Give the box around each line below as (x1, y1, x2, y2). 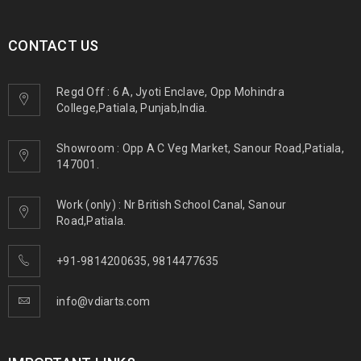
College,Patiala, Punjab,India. (56, 102, 208, 115)
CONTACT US (8, 37, 99, 55)
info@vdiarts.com (56, 295, 150, 309)
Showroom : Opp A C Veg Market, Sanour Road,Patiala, (56, 142, 344, 156)
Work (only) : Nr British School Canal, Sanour (56, 198, 287, 212)
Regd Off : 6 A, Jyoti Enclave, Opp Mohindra (56, 85, 284, 99)
